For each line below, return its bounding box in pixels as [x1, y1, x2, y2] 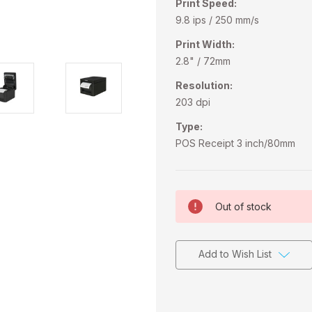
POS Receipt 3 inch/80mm [175, 136, 295, 149]
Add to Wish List [198, 247, 272, 260]
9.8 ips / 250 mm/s [175, 13, 259, 26]
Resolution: [175, 79, 233, 91]
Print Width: [175, 38, 235, 50]
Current [175, 190, 209, 202]
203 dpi [175, 95, 210, 108]
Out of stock [215, 200, 272, 212]
